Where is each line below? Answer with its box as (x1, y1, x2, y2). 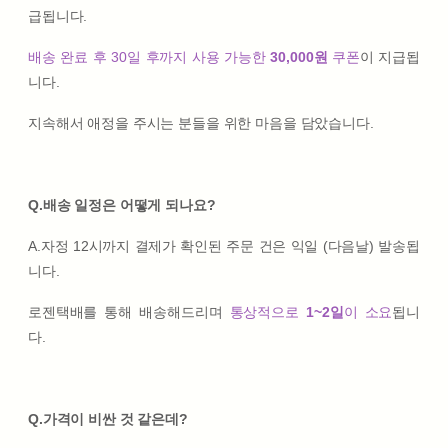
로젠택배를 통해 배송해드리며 (28, 303, 230, 320)
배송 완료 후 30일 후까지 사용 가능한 (28, 48, 271, 65)
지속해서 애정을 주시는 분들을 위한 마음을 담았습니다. (28, 114, 374, 131)
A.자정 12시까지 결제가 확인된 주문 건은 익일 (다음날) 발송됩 (28, 237, 420, 254)
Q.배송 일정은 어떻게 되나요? (28, 196, 216, 213)
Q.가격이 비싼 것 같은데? (28, 410, 188, 427)
